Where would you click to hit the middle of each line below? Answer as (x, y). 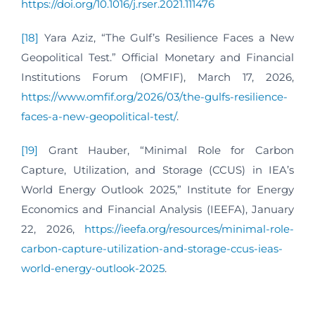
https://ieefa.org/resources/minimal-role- (189, 229)
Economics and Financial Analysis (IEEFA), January (157, 210)
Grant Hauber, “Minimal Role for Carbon (166, 150)
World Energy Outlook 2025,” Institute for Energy (157, 190)
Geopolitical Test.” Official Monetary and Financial (157, 58)
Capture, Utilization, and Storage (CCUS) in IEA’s (157, 170)
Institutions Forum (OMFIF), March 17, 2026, (157, 77)
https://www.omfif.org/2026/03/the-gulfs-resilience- (154, 97)
